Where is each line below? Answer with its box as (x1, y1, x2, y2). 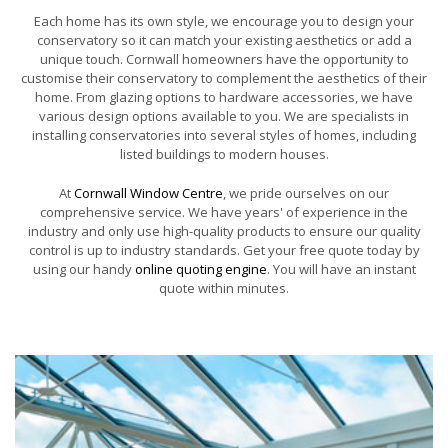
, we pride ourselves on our (223, 184, 389, 203)
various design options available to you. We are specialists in (39, 107, 409, 126)
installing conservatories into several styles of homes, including (32, 126, 416, 145)
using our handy (32, 260, 135, 279)
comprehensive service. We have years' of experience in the (40, 203, 408, 222)
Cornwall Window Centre (74, 184, 223, 203)
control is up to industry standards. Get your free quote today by (28, 241, 420, 260)
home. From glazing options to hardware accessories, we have (35, 88, 413, 107)
